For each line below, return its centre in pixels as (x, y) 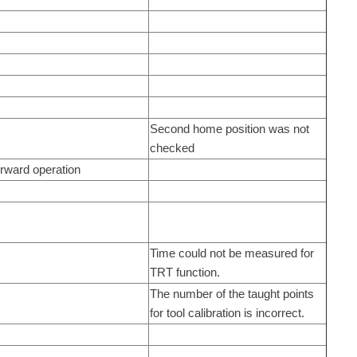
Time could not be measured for (231, 253)
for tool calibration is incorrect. (227, 312)
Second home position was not (229, 128)
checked (172, 147)
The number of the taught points (231, 293)
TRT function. (184, 272)
